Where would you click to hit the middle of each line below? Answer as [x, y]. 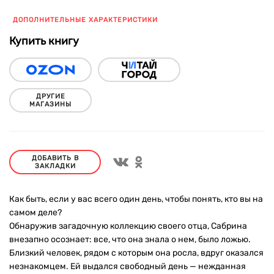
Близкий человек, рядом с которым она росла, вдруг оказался [136, 253]
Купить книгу [44, 41]
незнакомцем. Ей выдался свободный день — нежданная [128, 266]
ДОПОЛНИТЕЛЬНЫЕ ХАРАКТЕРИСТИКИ [85, 20]
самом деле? [35, 213]
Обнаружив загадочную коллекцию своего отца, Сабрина [128, 226]
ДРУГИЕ [50, 96]
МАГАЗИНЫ [50, 104]
